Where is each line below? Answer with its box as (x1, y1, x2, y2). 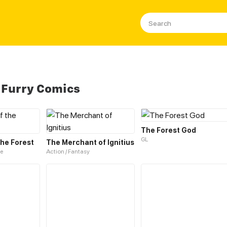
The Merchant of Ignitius (46, 138, 134, 146)
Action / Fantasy (46, 147, 90, 155)
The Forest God (141, 126, 196, 134)
